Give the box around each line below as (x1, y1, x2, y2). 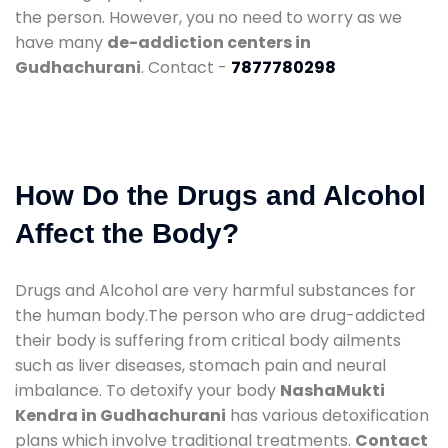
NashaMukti (280, 378, 385, 402)
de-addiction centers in (107, 30, 311, 54)
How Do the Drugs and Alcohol (15, 179, 426, 211)
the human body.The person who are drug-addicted (15, 303, 425, 327)
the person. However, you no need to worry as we (15, 5, 402, 29)
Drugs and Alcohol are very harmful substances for (15, 278, 416, 302)
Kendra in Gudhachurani (15, 403, 226, 427)
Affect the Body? (15, 217, 239, 249)
